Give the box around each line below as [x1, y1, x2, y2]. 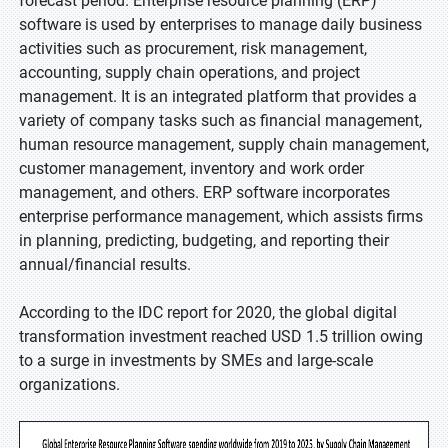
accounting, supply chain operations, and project [19, 63, 360, 82]
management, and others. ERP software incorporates [19, 183, 390, 202]
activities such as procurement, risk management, [19, 39, 367, 58]
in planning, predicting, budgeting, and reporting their [19, 231, 389, 250]
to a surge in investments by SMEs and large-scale [19, 351, 373, 370]
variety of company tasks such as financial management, [19, 111, 422, 130]
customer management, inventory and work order [19, 159, 364, 178]
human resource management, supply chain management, [19, 135, 429, 154]
